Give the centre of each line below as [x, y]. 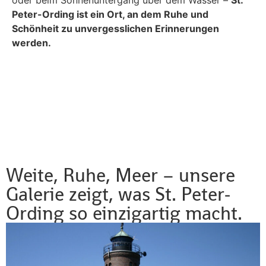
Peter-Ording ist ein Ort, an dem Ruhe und [110, 15]
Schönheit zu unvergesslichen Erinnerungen [115, 29]
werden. [31, 43]
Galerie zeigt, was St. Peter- [118, 194]
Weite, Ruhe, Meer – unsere [121, 175]
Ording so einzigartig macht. [124, 213]
